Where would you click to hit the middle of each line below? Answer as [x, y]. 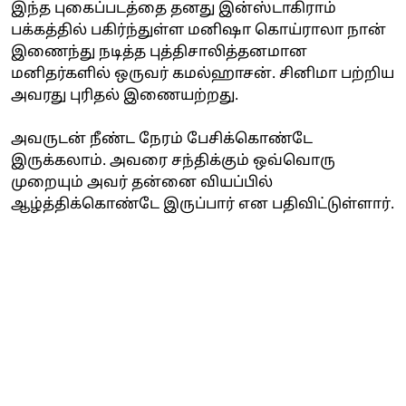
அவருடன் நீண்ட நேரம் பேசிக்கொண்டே [162, 139]
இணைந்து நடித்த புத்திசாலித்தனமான [159, 52]
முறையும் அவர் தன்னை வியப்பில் [142, 183]
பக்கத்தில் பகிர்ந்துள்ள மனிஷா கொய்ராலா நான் [198, 30]
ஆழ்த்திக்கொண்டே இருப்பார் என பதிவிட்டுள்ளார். [203, 204]
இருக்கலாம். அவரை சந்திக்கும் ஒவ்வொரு [173, 161]
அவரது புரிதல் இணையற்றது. [125, 96]
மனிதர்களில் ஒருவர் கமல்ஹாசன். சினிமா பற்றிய [203, 74]
